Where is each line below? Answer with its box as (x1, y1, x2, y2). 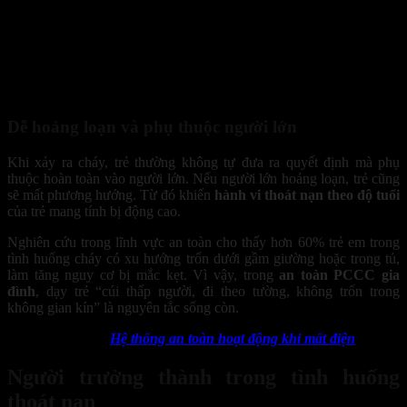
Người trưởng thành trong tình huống (7, 364, 400, 389)
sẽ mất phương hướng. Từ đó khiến (7, 186, 214, 203)
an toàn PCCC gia (279, 266, 401, 283)
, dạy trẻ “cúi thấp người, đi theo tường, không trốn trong (35, 283, 400, 299)
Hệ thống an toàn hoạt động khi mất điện (110, 330, 355, 346)
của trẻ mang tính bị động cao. (7, 203, 181, 219)
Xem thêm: (44, 330, 110, 346)
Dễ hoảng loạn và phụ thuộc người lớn (7, 117, 297, 137)
